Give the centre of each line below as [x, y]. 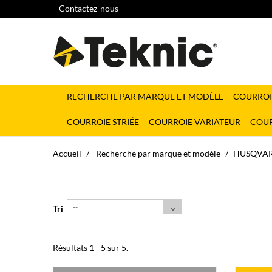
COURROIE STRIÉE [103, 122]
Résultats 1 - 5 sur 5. [90, 247]
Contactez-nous [89, 8]
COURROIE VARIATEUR [195, 122]
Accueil [67, 153]
